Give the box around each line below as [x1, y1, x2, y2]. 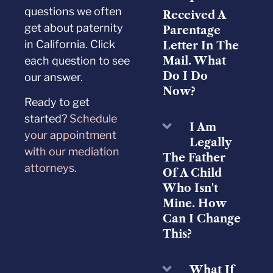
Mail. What [162, 54, 226, 68]
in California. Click [24, 37, 116, 51]
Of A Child [162, 166, 222, 180]
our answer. [24, 70, 86, 83]
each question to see [24, 54, 130, 67]
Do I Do [162, 69, 208, 83]
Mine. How [162, 197, 226, 211]
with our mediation [24, 145, 120, 158]
